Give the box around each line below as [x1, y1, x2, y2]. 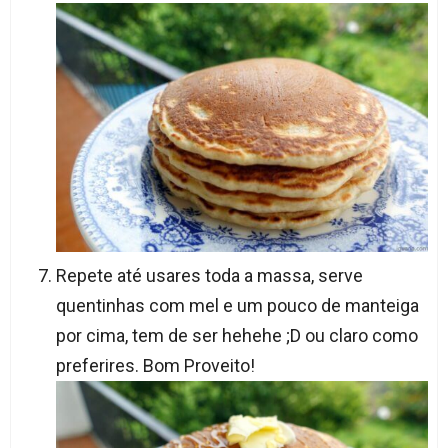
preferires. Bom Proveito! [55, 354, 255, 376]
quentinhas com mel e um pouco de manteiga [55, 294, 419, 316]
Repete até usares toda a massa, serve [55, 264, 363, 286]
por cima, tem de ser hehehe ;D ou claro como [55, 324, 418, 346]
